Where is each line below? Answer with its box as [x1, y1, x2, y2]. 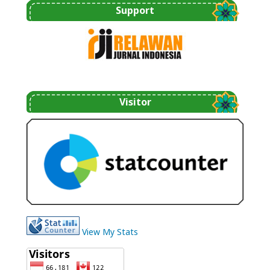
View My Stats [82, 226, 139, 238]
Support [116, 4, 154, 17]
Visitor [119, 95, 151, 108]
